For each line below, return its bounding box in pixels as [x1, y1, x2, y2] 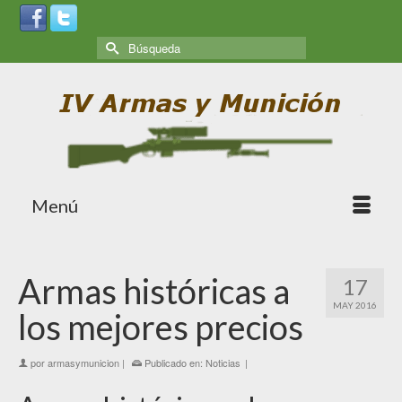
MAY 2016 [333, 300, 377, 310]
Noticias [205, 355, 240, 370]
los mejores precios [18, 306, 303, 347]
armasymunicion [48, 355, 119, 370]
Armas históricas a [18, 270, 290, 311]
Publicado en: [142, 355, 205, 370]
